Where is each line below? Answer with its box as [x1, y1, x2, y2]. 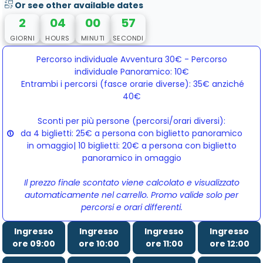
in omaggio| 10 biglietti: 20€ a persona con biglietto [26, 140, 237, 152]
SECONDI [112, 33, 144, 43]
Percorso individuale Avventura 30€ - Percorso [36, 53, 227, 66]
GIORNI [10, 33, 35, 43]
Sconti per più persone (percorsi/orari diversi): [38, 115, 225, 127]
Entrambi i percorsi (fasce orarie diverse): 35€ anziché [19, 78, 244, 90]
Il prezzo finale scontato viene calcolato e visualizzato [23, 177, 240, 189]
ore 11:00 [145, 238, 183, 250]
